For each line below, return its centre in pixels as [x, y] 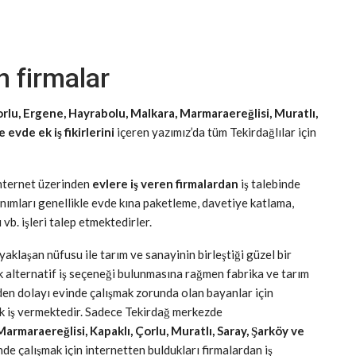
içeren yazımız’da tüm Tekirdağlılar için [215, 132]
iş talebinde [269, 184]
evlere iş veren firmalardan [165, 184]
